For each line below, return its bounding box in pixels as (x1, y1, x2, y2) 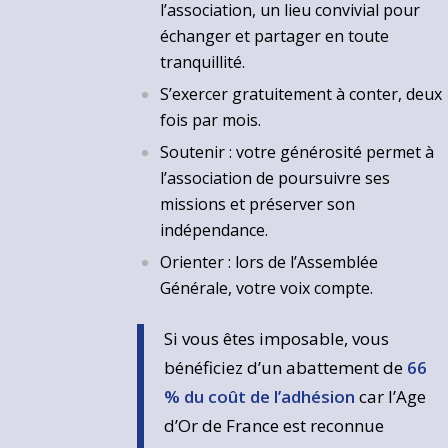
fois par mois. (160, 108, 262, 131)
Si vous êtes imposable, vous (164, 326, 390, 350)
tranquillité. (160, 50, 246, 73)
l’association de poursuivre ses (160, 166, 391, 189)
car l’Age (359, 384, 427, 408)
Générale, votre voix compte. (160, 276, 374, 299)
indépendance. (160, 218, 269, 241)
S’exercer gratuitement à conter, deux (160, 82, 443, 105)
